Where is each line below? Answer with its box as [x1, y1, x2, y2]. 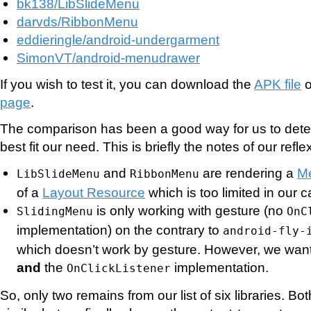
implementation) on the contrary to [17, 221, 223, 237]
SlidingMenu [17, 204, 93, 218]
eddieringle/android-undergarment [17, 31, 219, 47]
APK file [254, 76, 301, 92]
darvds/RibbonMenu [17, 13, 138, 29]
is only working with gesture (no [93, 202, 287, 218]
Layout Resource [42, 184, 145, 200]
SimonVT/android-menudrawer [17, 49, 200, 65]
